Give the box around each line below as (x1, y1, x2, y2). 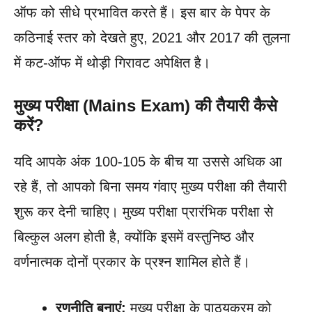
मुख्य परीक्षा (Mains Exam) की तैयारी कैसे (14, 95, 277, 115)
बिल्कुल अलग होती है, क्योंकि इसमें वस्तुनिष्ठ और (14, 228, 254, 244)
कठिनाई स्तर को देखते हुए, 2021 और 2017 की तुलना (14, 29, 290, 45)
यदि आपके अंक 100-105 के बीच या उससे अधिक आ (14, 153, 282, 169)
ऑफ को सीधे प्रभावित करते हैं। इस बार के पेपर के (14, 4, 270, 20)
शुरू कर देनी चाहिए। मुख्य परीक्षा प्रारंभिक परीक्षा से (14, 203, 273, 219)
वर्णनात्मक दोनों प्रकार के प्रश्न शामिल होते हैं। (14, 253, 250, 270)
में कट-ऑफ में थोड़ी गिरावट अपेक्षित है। (14, 54, 210, 70)
